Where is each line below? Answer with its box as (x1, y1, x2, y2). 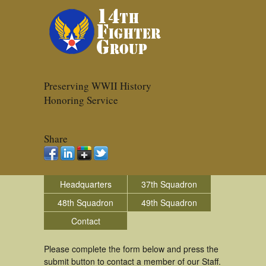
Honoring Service (44, 93, 118, 107)
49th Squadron (141, 197, 197, 208)
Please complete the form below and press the (44, 243, 218, 255)
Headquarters (59, 178, 112, 190)
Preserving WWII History (44, 79, 151, 93)
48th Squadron (58, 197, 113, 208)
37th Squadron (141, 178, 197, 190)
